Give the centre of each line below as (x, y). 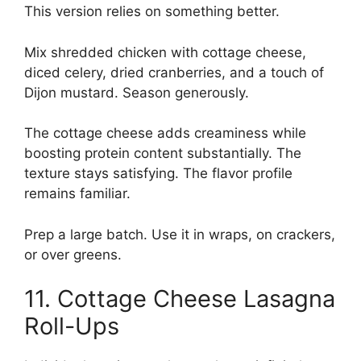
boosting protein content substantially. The (163, 154)
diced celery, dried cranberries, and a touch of (174, 72)
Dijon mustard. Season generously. (137, 92)
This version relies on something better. (152, 12)
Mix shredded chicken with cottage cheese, (165, 52)
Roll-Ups (72, 326)
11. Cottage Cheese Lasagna (180, 299)
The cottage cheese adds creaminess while (165, 133)
